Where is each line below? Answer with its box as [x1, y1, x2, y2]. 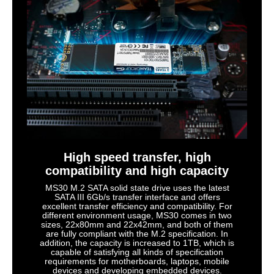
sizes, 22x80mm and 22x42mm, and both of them [41, 220, 233, 230]
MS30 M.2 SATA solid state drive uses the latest [45, 183, 229, 193]
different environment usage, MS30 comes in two [42, 210, 232, 221]
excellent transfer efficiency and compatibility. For [42, 201, 232, 212]
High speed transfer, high [63, 150, 211, 165]
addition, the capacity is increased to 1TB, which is [40, 238, 234, 248]
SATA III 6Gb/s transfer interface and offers [54, 192, 220, 202]
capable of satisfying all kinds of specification [51, 247, 223, 257]
